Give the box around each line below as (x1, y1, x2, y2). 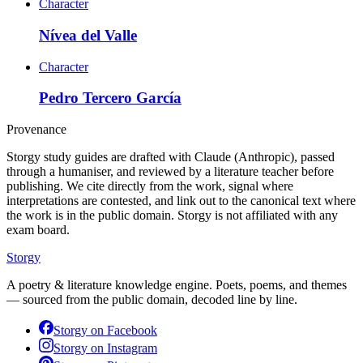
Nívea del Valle (39, 26, 137, 44)
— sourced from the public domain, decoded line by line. (6, 293, 297, 307)
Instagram (107, 341, 157, 356)
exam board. (6, 223, 70, 237)
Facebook (107, 323, 157, 338)
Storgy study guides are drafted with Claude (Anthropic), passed (6, 150, 335, 164)
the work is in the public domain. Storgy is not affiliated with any (6, 208, 338, 223)
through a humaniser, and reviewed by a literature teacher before (6, 164, 334, 179)
